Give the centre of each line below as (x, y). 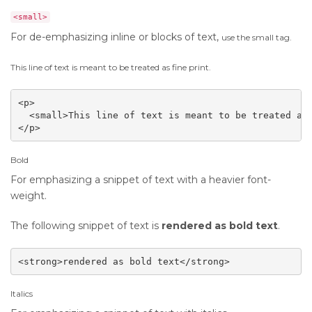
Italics (22, 294)
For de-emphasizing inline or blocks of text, (116, 37)
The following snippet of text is (86, 226)
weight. (29, 196)
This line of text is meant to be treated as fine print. (111, 67)
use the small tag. (257, 37)
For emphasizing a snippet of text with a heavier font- (141, 180)
